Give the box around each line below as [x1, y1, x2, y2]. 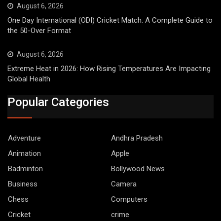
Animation [8, 149, 41, 158]
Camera [111, 180, 137, 189]
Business [8, 180, 37, 189]
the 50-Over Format [7, 26, 71, 35]
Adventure [8, 134, 41, 143]
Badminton [8, 164, 43, 174]
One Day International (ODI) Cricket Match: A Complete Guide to [7, 15, 213, 25]
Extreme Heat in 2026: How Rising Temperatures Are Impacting [7, 64, 211, 73]
